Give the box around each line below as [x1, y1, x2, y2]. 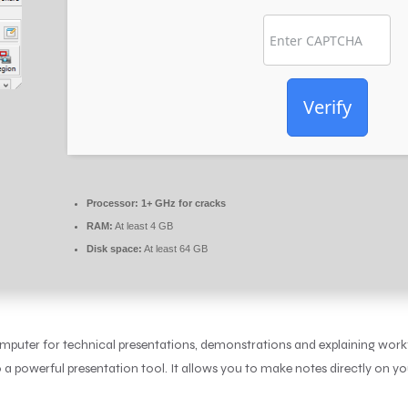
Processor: [87, 197, 138, 209]
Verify [302, 94, 352, 119]
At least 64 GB [142, 242, 208, 254]
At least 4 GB [113, 219, 173, 231]
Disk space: [87, 242, 142, 254]
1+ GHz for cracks [138, 197, 226, 209]
